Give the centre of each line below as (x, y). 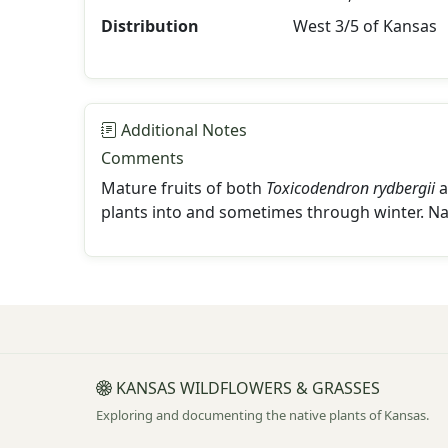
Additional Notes (182, 130)
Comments (142, 158)
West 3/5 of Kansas (364, 26)
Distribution (150, 26)
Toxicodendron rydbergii (350, 188)
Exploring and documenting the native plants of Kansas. (262, 415)
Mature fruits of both (183, 188)
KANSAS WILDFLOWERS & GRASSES (246, 388)
